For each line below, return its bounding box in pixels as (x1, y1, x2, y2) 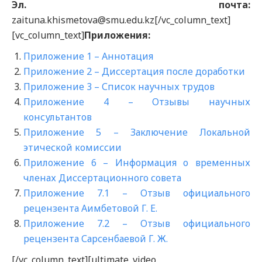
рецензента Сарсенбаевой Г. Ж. (23, 232, 168, 245)
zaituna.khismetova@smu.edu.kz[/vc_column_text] (12, 13, 230, 26)
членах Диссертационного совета (23, 171, 181, 184)
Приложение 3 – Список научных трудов (23, 80, 215, 93)
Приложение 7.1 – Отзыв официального (23, 187, 250, 199)
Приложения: (84, 29, 150, 42)
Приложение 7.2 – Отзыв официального (23, 217, 250, 230)
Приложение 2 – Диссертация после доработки (23, 65, 245, 78)
